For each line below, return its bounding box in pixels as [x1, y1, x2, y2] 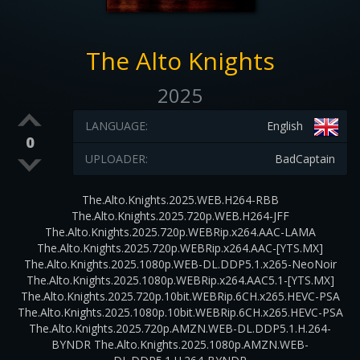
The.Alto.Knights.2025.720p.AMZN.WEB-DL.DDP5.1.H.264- [29, 321, 331, 336]
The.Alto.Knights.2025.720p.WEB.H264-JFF [71, 208, 289, 223]
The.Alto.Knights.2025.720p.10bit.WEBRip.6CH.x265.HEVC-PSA [20, 288, 340, 304]
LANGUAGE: [84, 118, 148, 133]
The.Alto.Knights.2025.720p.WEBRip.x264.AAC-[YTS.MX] [37, 240, 323, 256]
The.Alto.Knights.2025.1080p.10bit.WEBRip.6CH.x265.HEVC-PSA [17, 305, 343, 320]
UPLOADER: [84, 151, 148, 166]
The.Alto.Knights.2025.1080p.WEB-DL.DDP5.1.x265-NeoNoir [23, 256, 337, 272]
